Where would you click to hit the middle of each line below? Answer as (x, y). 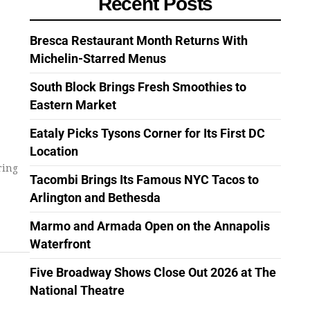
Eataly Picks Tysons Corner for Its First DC (147, 134)
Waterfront (60, 244)
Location (54, 152)
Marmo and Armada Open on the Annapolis (150, 226)
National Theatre (77, 291)
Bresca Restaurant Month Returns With (139, 41)
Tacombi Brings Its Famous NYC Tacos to (144, 180)
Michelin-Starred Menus (98, 59)
